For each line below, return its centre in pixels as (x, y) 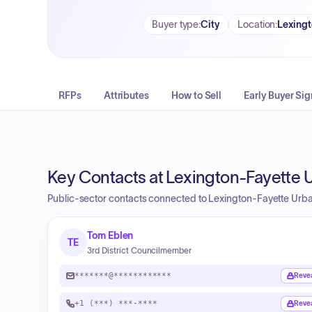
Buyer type (175, 24)
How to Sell (197, 95)
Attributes (126, 95)
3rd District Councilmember (140, 250)
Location (256, 24)
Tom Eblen (110, 235)
